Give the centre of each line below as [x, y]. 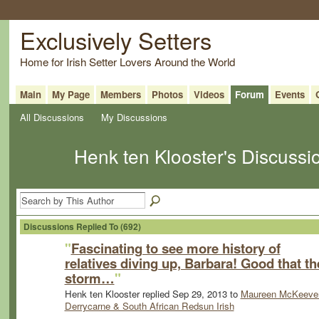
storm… [89, 278]
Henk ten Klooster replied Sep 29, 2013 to [152, 294]
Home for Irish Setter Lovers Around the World [127, 61]
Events [289, 94]
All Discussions [52, 117]
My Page [70, 94]
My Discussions [135, 117]
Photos [167, 94]
